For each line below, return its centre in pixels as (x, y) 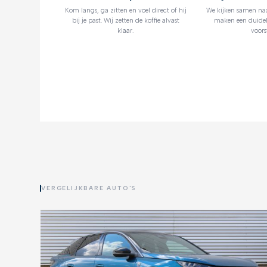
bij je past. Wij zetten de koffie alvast (125, 20)
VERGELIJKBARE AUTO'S (89, 188)
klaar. (126, 30)
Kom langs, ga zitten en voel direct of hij (125, 10)
